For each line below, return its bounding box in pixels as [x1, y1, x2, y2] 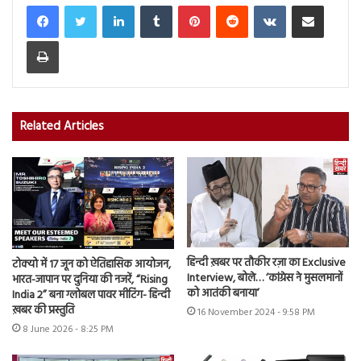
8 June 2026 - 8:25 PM [23, 321, 114, 338]
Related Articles [20, 117, 104, 137]
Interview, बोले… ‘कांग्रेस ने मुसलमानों [187, 269, 342, 288]
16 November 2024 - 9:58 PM [197, 305, 315, 322]
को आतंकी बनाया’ [187, 284, 259, 304]
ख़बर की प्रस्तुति [12, 301, 74, 320]
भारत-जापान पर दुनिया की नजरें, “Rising [12, 270, 168, 289]
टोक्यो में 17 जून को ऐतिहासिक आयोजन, [12, 255, 171, 274]
